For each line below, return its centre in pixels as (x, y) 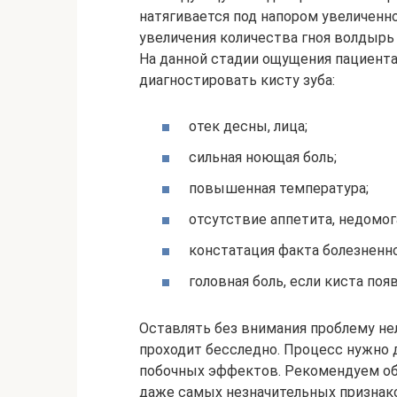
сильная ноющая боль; (263, 157)
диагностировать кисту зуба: (237, 81)
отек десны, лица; (248, 126)
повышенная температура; (279, 188)
